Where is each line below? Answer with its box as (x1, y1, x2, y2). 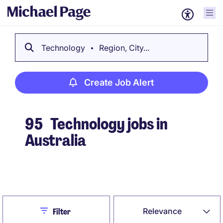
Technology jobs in (48, 113, 168, 134)
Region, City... (97, 43, 149, 53)
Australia (25, 130, 86, 151)
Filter (52, 207, 71, 217)
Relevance (143, 206, 182, 216)
